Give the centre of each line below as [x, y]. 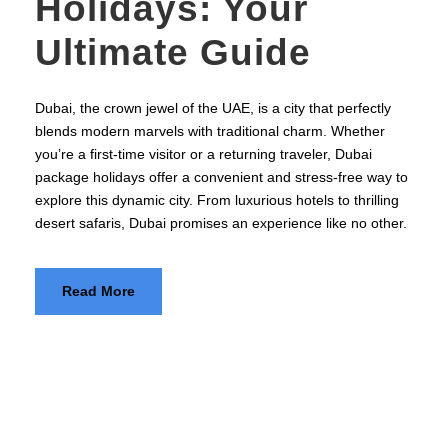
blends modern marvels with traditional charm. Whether [210, 130]
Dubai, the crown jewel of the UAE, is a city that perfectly [213, 107]
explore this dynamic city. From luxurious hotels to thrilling [217, 199]
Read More [98, 290]
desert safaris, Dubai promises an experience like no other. [221, 222]
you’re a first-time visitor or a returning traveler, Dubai [203, 153]
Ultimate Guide [173, 52]
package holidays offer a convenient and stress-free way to [221, 176]
